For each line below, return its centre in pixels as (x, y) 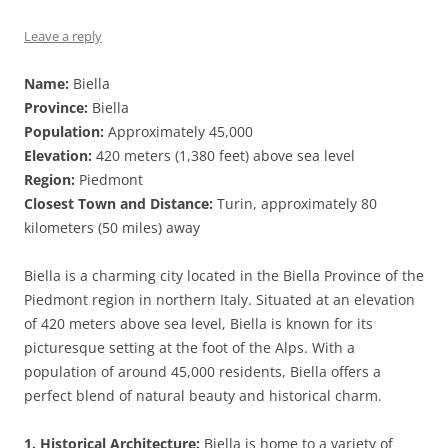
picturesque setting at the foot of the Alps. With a (189, 347)
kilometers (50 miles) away (112, 227)
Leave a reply (63, 36)
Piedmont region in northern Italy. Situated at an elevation (219, 299)
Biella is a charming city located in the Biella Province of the (224, 275)
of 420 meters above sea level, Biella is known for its (198, 323)
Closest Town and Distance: (118, 203)
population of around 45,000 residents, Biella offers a (202, 371)
